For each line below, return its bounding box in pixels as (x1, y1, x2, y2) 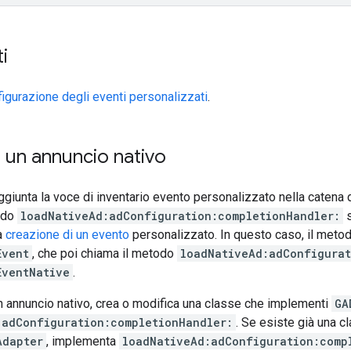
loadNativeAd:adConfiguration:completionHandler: (20, 208, 340, 223)
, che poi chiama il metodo (32, 245, 177, 261)
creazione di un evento (5, 226, 129, 242)
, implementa (46, 333, 119, 349)
